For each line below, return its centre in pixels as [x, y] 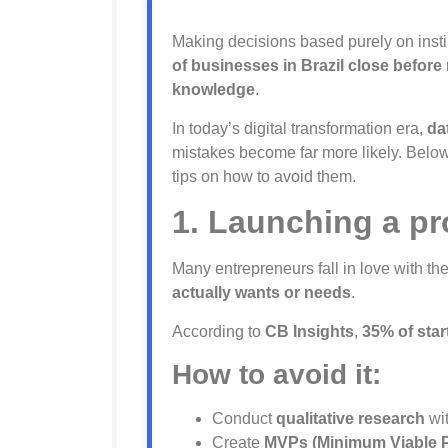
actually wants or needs [261, 293]
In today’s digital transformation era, [299, 128]
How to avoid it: [276, 374]
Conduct [244, 418]
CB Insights [309, 331]
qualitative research [350, 418]
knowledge [213, 90]
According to [218, 331]
